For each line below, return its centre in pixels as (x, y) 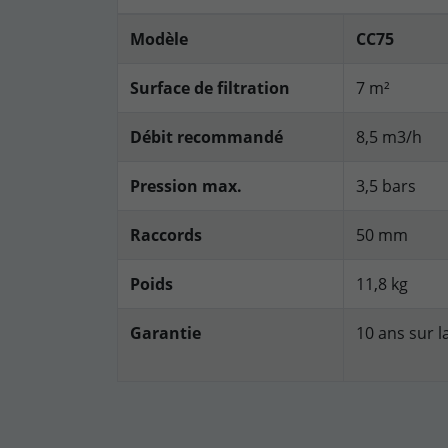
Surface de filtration (210, 88)
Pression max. (186, 186)
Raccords (166, 235)
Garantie (165, 333)
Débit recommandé (206, 137)
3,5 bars (386, 186)
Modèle (159, 39)
